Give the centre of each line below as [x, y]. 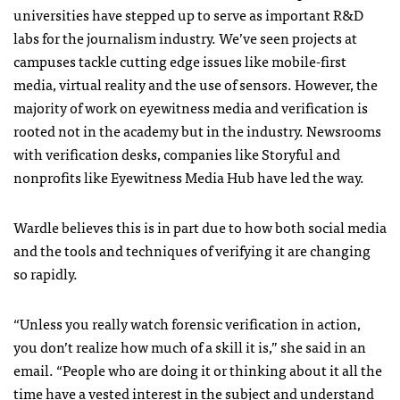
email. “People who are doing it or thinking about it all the [198, 370]
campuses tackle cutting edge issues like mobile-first [180, 61]
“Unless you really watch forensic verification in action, [187, 324]
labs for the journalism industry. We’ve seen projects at [185, 38]
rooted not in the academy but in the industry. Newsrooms [197, 131]
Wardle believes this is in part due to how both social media [200, 227]
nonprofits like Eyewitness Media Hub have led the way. [189, 177]
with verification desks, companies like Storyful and [177, 154]
